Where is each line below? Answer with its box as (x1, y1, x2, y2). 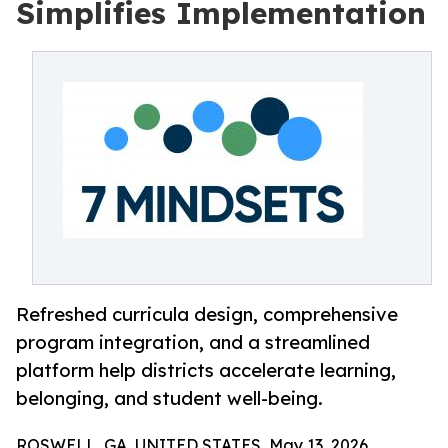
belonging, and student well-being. (16, 387, 323, 410)
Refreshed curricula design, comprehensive (16, 303, 398, 326)
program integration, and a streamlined (16, 331, 370, 354)
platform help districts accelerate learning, (16, 359, 396, 382)
